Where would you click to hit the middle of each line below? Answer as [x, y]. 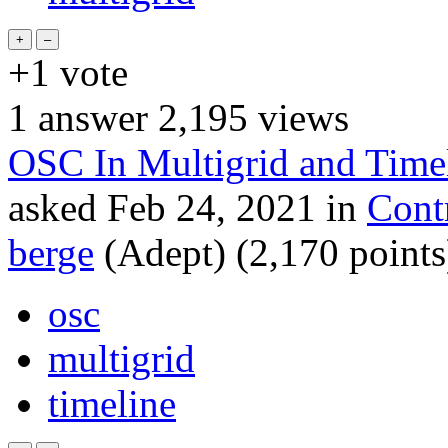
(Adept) [165, 252]
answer [88, 117]
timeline [112, 403]
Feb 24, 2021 [211, 207]
